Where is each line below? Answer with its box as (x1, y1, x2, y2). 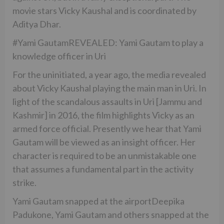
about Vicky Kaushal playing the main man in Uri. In (12, 82, 206, 93)
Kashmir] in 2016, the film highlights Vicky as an (12, 109, 194, 120)
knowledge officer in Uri (12, 50, 106, 61)
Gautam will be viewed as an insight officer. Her (12, 136, 195, 147)
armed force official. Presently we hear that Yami (12, 122, 201, 134)
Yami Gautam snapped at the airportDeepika (12, 195, 184, 206)
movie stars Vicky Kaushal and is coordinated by (12, 4, 196, 16)
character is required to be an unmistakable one (12, 149, 196, 161)
